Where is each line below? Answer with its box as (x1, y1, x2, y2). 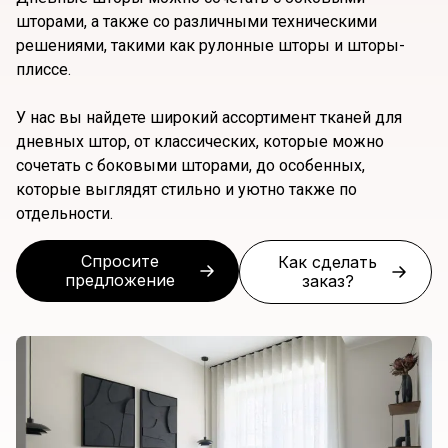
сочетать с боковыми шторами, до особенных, (16, 155, 365, 175)
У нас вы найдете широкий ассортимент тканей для (16, 107, 402, 127)
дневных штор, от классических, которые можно (16, 131, 384, 151)
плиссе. (16, 59, 71, 79)
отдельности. (16, 203, 113, 223)
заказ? (301, 270, 354, 291)
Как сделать (278, 251, 378, 272)
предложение (64, 269, 175, 290)
